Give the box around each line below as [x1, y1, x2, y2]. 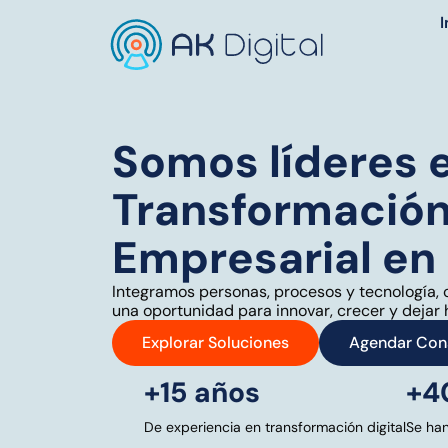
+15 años [144, 374, 260, 412]
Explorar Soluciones [142, 332, 289, 354]
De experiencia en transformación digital [144, 418, 406, 437]
